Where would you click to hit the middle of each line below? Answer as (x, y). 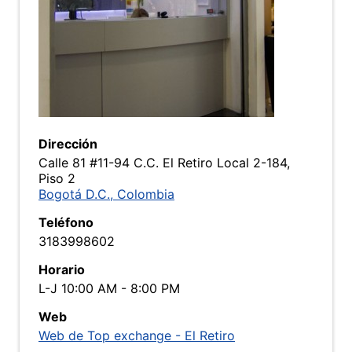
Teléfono (66, 222)
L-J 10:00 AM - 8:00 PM (109, 288)
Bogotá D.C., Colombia (106, 194)
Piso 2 (57, 178)
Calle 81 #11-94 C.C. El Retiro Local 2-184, (164, 163)
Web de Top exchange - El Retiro (137, 335)
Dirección (68, 144)
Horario (62, 269)
